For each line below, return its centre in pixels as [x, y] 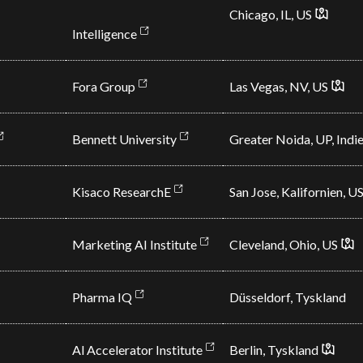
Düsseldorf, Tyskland [287, 297]
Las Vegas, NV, [270, 86]
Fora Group [103, 86]
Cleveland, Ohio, [275, 244]
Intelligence [104, 34]
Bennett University [124, 139]
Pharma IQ [102, 297]
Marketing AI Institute [134, 244]
